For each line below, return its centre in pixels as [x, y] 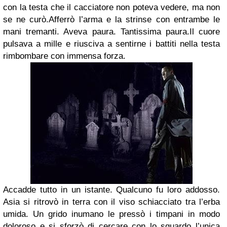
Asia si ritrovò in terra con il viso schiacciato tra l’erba [111, 202]
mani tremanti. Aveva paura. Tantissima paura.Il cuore [111, 32]
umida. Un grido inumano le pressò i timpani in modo [111, 214]
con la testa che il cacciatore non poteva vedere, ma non [111, 8]
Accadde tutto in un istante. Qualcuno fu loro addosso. [111, 190]
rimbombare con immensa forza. [64, 56]
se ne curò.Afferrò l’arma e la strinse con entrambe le [111, 20]
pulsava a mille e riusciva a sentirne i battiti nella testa [111, 44]
